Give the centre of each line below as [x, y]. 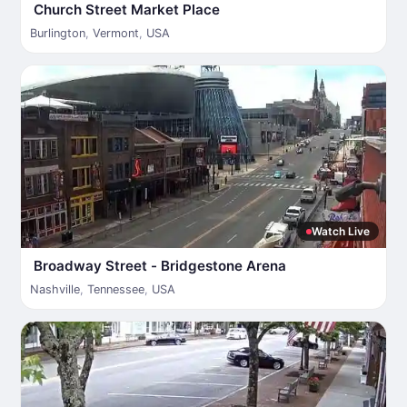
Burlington [58, 33]
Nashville [55, 289]
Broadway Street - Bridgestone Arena [160, 266]
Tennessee [116, 289]
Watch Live [341, 231]
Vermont [116, 33]
